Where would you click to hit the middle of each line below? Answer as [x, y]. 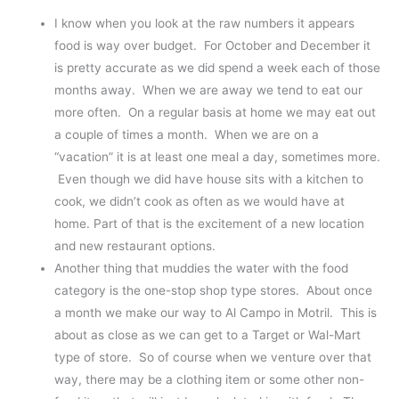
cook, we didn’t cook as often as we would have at [200, 201]
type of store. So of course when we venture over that [213, 357]
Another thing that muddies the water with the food [202, 268]
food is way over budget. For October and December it [213, 45]
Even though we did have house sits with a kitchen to [209, 179]
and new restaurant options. [135, 245]
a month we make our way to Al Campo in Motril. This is [216, 312]
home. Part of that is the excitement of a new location [210, 223]
